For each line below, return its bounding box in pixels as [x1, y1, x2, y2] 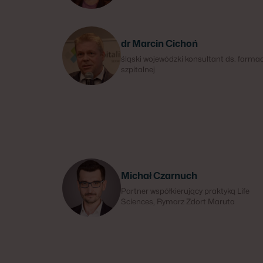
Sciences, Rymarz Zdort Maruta [121, 197, 235, 206]
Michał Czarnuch [121, 170, 197, 181]
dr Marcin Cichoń [121, 38, 198, 49]
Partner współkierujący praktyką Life [121, 186, 249, 195]
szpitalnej [121, 65, 155, 74]
